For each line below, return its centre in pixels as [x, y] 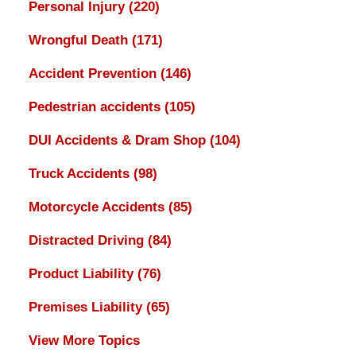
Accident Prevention [94, 74]
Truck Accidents [81, 174]
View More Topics [84, 341]
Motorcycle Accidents [98, 207]
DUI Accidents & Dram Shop [119, 141]
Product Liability [83, 274]
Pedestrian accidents [96, 107]
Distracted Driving [88, 241]
